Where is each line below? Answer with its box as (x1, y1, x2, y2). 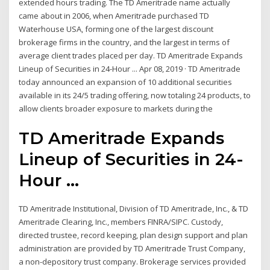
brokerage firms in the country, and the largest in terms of (19, 37, 230, 48)
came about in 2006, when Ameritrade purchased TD (19, 10, 210, 22)
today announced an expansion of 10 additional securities (19, 77, 233, 88)
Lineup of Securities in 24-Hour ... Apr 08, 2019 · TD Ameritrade (19, 63, 241, 75)
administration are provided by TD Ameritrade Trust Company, (19, 242, 246, 254)
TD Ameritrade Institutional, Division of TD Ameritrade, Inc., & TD (19, 202, 249, 214)
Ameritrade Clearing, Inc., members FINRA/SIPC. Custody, (19, 216, 224, 227)
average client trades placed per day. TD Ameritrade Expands (19, 50, 243, 61)
